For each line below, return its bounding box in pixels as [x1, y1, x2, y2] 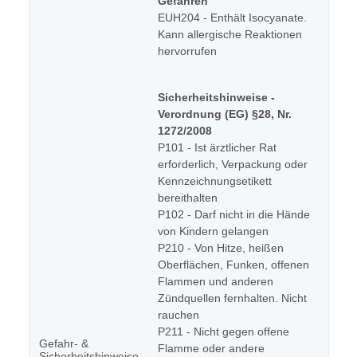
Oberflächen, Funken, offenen [158, 258, 309, 272]
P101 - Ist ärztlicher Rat [158, 141, 277, 155]
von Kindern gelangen [158, 225, 269, 238]
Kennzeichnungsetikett [158, 175, 272, 188]
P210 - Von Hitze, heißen [158, 241, 284, 255]
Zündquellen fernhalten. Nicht [158, 292, 307, 305]
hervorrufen [158, 45, 217, 58]
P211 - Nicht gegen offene [158, 325, 289, 339]
